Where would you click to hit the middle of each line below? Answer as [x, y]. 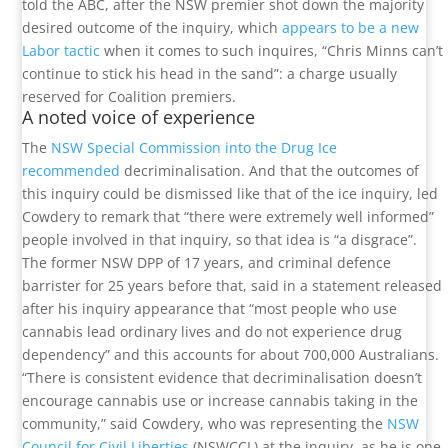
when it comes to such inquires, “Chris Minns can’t [272, 51]
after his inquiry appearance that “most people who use [210, 309]
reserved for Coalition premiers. [129, 97]
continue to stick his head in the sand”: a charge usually [210, 74]
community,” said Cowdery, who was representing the [205, 424]
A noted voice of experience [139, 117]
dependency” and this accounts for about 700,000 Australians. [231, 355]
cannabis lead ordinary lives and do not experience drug [212, 332]
